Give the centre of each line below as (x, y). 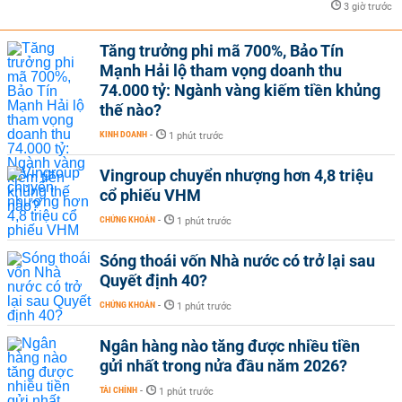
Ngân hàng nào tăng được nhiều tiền (230, 346)
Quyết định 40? (153, 280)
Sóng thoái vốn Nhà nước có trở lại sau (237, 261)
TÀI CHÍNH (118, 390)
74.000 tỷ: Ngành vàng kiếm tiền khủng (240, 90)
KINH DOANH (123, 134)
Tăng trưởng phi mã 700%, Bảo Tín (222, 51)
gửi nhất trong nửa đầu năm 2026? (223, 366)
